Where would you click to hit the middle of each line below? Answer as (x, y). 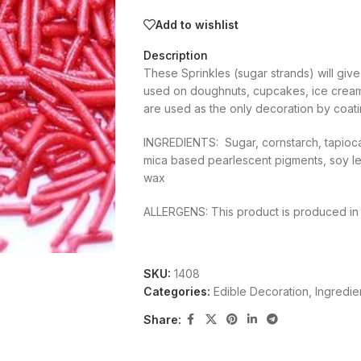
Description (175, 55)
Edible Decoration (261, 291)
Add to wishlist (197, 24)
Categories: (176, 291)
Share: (162, 319)
